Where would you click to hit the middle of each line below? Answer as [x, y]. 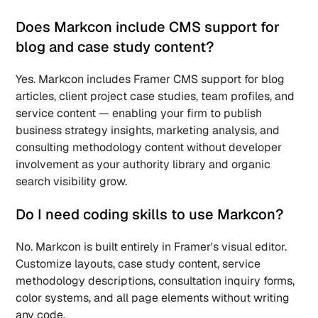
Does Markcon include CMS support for [148, 27]
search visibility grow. [72, 181]
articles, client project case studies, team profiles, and [155, 96]
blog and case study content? [117, 47]
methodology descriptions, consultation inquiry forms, [155, 281]
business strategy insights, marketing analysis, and [148, 130]
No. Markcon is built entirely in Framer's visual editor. [152, 247]
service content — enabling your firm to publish [139, 113]
